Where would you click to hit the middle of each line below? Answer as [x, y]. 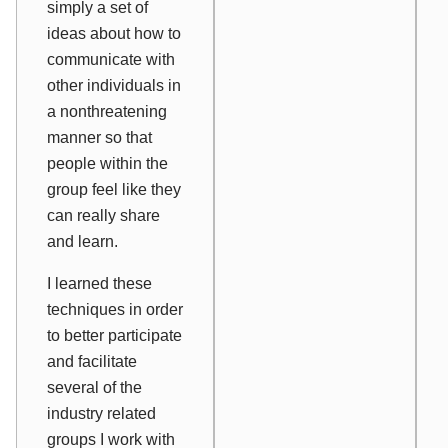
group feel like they [114, 189]
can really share [103, 215]
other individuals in [114, 85]
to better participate [114, 335]
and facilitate [92, 361]
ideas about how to [114, 33]
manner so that [99, 137]
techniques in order [115, 309]
